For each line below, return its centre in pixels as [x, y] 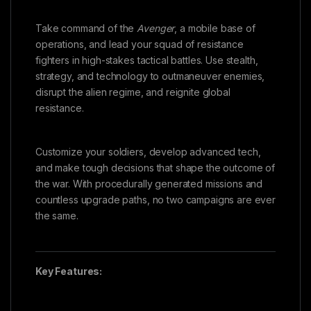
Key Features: [69, 271]
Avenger [156, 28]
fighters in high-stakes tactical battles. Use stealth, [147, 60]
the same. [57, 216]
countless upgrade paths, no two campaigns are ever [155, 200]
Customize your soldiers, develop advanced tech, [148, 152]
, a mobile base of [215, 28]
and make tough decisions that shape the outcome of [155, 168]
